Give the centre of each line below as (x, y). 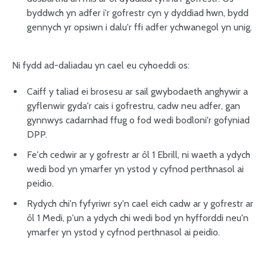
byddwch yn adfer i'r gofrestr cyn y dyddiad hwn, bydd (138, 13)
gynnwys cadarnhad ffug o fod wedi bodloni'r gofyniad (138, 120)
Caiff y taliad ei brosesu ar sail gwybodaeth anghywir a (137, 91)
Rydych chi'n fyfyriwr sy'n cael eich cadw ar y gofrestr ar (140, 204)
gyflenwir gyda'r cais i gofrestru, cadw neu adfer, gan (133, 106)
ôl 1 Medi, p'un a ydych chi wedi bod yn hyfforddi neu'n (138, 218)
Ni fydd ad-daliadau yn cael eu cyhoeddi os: (101, 65)
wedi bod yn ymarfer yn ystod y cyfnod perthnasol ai (135, 169)
